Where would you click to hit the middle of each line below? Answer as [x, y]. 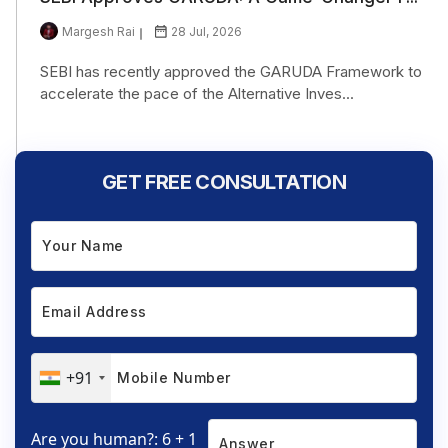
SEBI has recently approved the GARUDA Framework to [231, 71]
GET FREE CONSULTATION [224, 181]
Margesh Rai [98, 31]
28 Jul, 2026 [206, 31]
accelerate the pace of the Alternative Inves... [197, 93]
